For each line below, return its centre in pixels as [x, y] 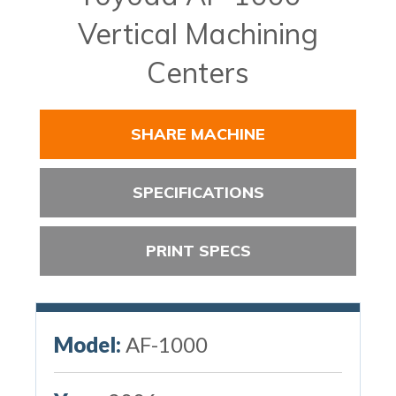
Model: [87, 344]
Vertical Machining [198, 33]
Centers [198, 72]
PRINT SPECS [198, 250]
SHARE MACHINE [198, 133]
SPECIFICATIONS [198, 192]
